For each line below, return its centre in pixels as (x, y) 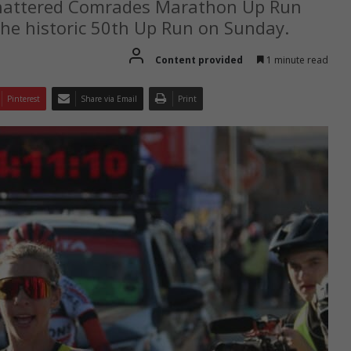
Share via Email (109, 98)
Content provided (199, 60)
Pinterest (24, 98)
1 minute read (296, 60)
